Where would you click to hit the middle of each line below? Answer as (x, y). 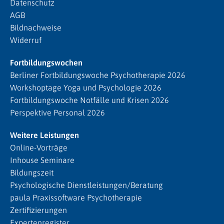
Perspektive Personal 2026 (57, 112)
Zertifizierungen (38, 210)
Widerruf (26, 40)
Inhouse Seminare (42, 160)
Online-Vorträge (39, 147)
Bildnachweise (36, 27)
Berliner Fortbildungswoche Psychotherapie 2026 (98, 75)
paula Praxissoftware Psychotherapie (76, 197)
